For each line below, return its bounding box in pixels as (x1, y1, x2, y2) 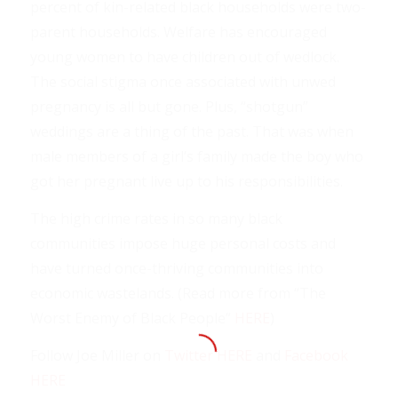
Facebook (283, 345, 348, 365)
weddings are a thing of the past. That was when (29, 122, 354, 142)
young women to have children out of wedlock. (29, 47, 339, 68)
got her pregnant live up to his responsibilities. (29, 171, 343, 192)
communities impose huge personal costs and (29, 234, 336, 254)
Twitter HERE (163, 345, 252, 365)
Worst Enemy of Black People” (29, 308, 235, 329)
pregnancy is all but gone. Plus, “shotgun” (29, 97, 308, 117)
